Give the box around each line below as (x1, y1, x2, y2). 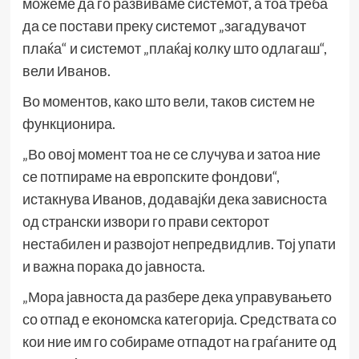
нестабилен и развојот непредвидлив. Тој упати (22, 235, 336, 253)
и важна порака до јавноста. (22, 257, 205, 276)
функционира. (22, 115, 115, 133)
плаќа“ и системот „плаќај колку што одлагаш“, (22, 39, 327, 58)
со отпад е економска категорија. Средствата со (22, 310, 337, 329)
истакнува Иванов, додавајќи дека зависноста (22, 190, 327, 208)
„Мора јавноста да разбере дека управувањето (22, 288, 332, 306)
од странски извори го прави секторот (22, 212, 269, 231)
